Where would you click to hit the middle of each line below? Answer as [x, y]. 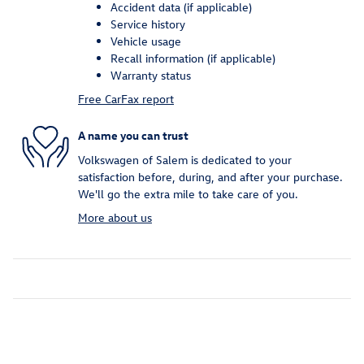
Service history [148, 24]
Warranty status [151, 75]
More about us [115, 217]
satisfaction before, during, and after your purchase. [210, 176]
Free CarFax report [126, 98]
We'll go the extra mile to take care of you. [188, 193]
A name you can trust [133, 136]
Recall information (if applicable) [193, 58]
